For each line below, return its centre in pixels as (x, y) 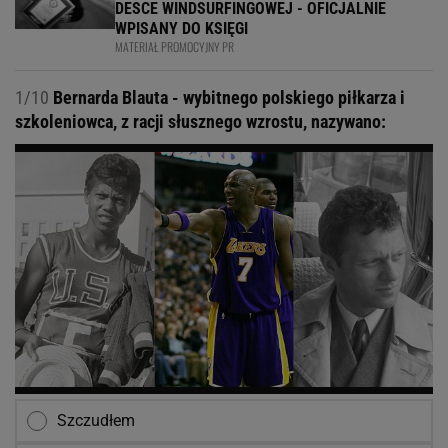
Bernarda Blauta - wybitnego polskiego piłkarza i (227, 98)
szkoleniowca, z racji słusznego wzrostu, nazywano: (200, 122)
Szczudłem (96, 421)
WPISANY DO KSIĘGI (181, 29)
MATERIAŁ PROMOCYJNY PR (174, 47)
